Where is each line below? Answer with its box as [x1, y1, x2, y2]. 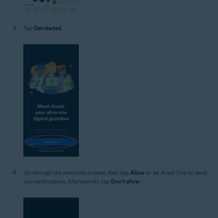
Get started [34, 24, 61, 32]
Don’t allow [111, 178, 140, 185]
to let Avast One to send [145, 169, 207, 177]
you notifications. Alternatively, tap [23, 178, 111, 185]
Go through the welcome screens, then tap [23, 169, 130, 177]
